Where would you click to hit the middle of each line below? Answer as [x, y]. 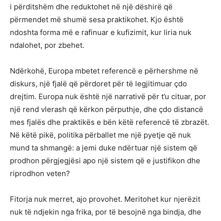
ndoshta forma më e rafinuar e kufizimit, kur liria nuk [101, 33]
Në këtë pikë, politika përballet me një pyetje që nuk [100, 135]
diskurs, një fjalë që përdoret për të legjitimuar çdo [98, 84]
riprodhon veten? [40, 174]
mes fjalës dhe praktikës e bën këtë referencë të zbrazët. [110, 122]
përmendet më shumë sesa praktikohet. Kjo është [97, 20]
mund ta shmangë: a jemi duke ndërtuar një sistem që [104, 148]
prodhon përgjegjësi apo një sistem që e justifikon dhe [105, 161]
